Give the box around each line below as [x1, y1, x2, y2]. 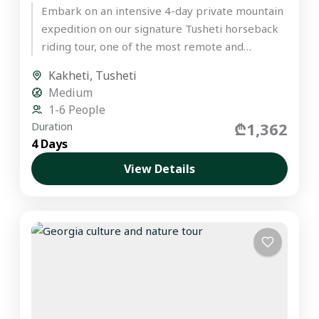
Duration [31, 120, 73, 134]
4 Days [31, 136, 68, 152]
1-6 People [48, 102, 106, 118]
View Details [124, 161, 195, 177]
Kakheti [48, 68, 90, 84]
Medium [48, 85, 93, 101]
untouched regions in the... [41, 57, 174, 72]
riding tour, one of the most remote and [41, 39, 244, 54]
